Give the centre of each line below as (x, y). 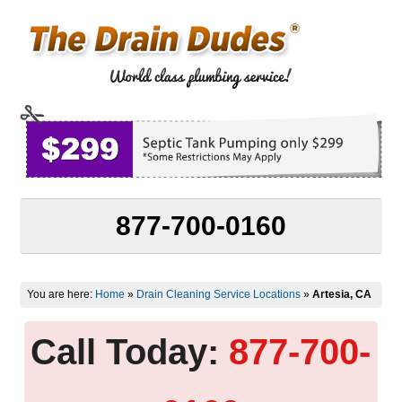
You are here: (61, 294)
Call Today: (125, 351)
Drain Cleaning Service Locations (219, 294)
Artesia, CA (342, 294)
